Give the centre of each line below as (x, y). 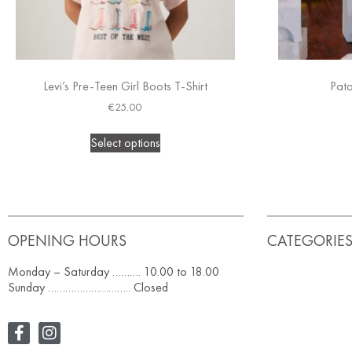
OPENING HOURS (67, 240)
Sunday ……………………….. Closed (88, 287)
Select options (125, 142)
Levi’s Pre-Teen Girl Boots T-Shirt (125, 86)
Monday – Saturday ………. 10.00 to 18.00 (114, 271)
